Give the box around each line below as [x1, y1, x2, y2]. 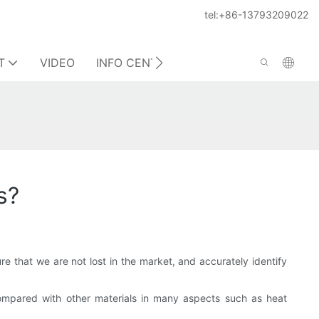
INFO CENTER [96, 56, 172, 70]
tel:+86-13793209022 [204, 9, 308, 21]
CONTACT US [206, 56, 281, 70]
